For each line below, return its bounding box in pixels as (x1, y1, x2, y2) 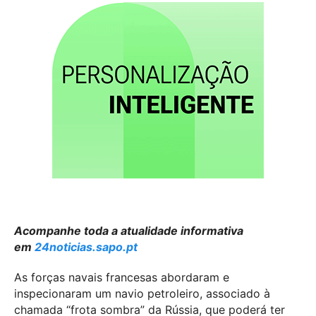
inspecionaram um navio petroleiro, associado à (14, 286, 270, 301)
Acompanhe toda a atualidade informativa (14, 223, 243, 238)
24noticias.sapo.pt (35, 239, 138, 254)
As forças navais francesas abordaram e (14, 270, 229, 285)
